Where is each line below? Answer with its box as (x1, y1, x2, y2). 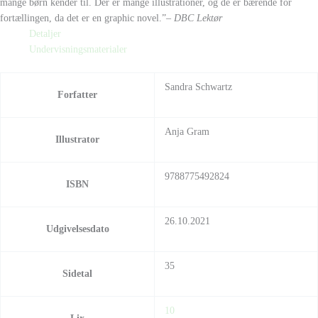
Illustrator (55, 133, 99, 145)
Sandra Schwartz (164, 81, 232, 92)
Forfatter (57, 89, 97, 100)
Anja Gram (164, 126, 209, 137)
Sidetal (62, 268, 92, 279)
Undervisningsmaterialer (29, 44, 128, 55)
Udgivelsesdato (45, 223, 109, 234)
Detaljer (29, 28, 62, 40)
